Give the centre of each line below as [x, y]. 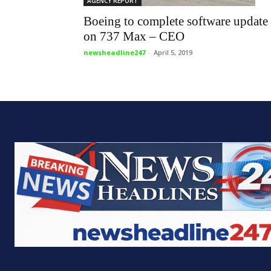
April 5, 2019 [173, 52]
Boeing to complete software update [176, 21]
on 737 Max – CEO [134, 36]
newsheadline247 [114, 52]
